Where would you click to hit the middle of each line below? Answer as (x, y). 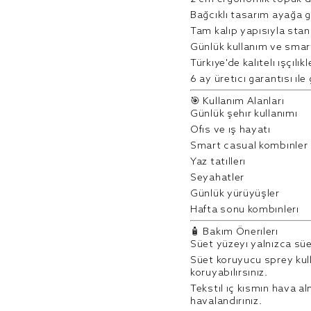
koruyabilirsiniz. (229, 273)
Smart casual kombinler (249, 146)
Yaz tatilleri (218, 162)
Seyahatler (217, 178)
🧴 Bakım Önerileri (234, 232)
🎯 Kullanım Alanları (237, 102)
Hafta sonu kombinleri (245, 210)
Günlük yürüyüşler (235, 194)
